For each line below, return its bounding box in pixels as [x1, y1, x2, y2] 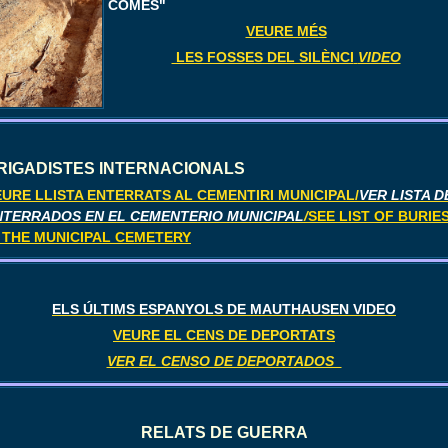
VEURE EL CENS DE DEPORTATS [113, 326, 335, 343]
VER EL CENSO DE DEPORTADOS [106, 352, 342, 369]
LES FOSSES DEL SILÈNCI [171, 48, 354, 65]
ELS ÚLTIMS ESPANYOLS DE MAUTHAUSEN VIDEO [52, 300, 396, 317]
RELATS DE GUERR [140, 423, 296, 441]
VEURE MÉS [245, 22, 327, 39]
